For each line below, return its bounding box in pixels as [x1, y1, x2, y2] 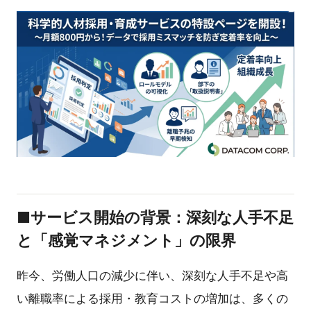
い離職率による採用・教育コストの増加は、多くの [17, 291, 288, 305]
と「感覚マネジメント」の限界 [17, 231, 236, 250]
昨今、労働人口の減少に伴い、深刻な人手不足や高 [17, 268, 288, 283]
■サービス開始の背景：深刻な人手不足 [17, 208, 294, 227]
